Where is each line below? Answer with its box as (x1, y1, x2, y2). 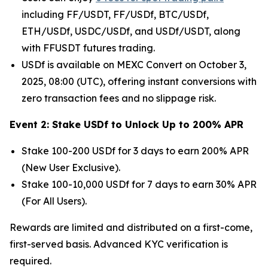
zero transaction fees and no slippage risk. (22, 92, 216, 104)
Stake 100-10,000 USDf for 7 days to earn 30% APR (22, 178, 257, 190)
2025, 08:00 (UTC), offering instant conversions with (22, 75, 257, 87)
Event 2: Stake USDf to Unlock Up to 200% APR (10, 118, 243, 130)
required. (10, 254, 51, 267)
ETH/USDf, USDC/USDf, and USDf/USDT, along (22, 25, 240, 37)
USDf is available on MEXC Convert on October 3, (22, 58, 246, 71)
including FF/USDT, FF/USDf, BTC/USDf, (22, 8, 209, 20)
